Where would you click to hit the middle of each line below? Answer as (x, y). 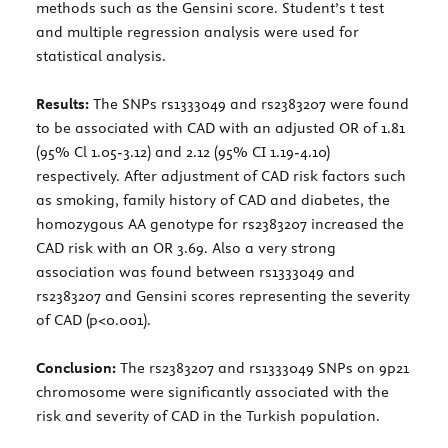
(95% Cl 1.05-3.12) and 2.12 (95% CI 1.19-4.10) (183, 151)
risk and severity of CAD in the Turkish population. (210, 415)
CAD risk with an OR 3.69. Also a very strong (186, 247)
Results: (62, 103)
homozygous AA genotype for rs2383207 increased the (220, 223)
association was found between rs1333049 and (195, 271)
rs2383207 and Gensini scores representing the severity (223, 295)
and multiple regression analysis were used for (197, 31)
